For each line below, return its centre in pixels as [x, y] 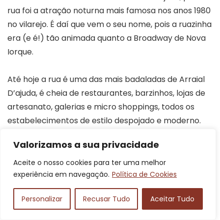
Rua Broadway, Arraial [156, 209]
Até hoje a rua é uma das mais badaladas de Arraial [106, 79]
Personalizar [42, 199]
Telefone [32, 188]
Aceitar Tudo [173, 199]
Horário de [35, 153]
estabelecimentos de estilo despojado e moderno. [104, 120]
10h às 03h [136, 160]
